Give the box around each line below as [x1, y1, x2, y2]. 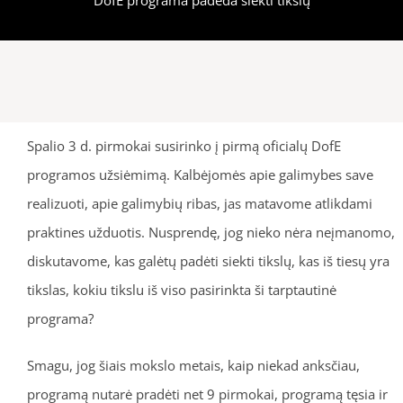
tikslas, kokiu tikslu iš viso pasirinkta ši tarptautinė [26, 280, 336, 299]
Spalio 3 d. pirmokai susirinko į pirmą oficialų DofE [26, 136, 341, 155]
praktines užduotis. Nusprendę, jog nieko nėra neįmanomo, [26, 222, 395, 241]
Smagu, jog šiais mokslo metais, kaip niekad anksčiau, [26, 355, 360, 374]
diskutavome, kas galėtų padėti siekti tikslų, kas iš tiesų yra [26, 251, 390, 270]
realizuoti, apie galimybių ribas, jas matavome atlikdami [26, 193, 372, 212]
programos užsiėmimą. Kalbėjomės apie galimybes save [26, 165, 373, 184]
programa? [26, 309, 94, 327]
